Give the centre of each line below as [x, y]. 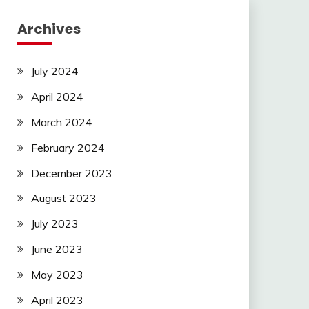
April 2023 [57, 300]
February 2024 [68, 147]
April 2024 [57, 97]
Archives [49, 29]
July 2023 [54, 224]
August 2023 [63, 198]
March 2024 [61, 122]
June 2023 [57, 249]
